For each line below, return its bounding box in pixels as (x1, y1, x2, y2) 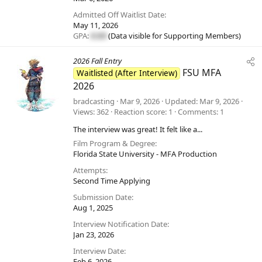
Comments (178, 106, 216, 118)
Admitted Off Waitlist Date (73, 9, 164, 20)
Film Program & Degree (73, 138, 155, 149)
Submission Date (73, 192, 132, 203)
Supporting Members (164, 30, 239, 42)
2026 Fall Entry (73, 56, 122, 67)
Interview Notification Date (73, 219, 167, 230)
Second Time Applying (73, 175, 150, 187)
